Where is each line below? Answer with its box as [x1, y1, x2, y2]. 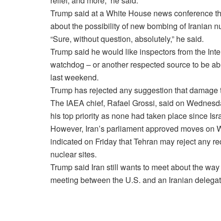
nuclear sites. [50, 148, 97, 160]
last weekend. [50, 72, 99, 83]
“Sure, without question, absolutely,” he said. [50, 33, 204, 45]
